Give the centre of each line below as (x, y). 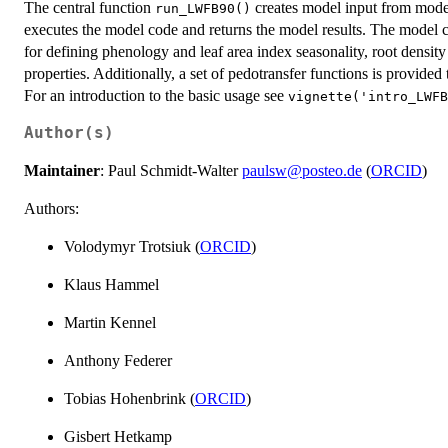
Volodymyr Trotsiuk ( (132, 246)
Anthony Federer (118, 360)
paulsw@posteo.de (302, 170)
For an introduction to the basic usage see (156, 95)
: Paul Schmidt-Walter (171, 170)
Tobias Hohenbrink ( (129, 398)
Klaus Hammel (111, 284)
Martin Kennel (110, 322)
